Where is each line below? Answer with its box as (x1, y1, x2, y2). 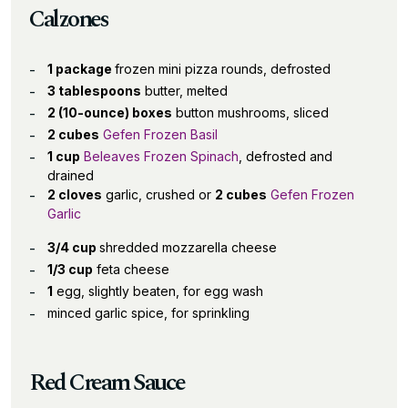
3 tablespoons (47, 82, 141, 98)
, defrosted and (239, 148, 332, 164)
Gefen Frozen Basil (103, 126, 218, 142)
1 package (47, 60, 115, 76)
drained (47, 167, 94, 183)
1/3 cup (47, 260, 93, 277)
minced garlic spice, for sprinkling (47, 304, 250, 321)
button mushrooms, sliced (172, 104, 329, 120)
